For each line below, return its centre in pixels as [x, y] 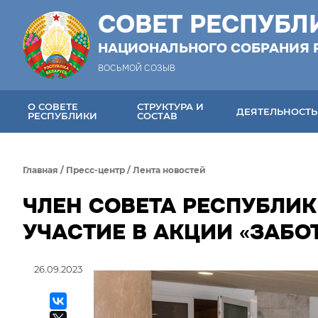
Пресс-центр [95, 170]
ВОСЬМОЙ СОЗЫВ [137, 68]
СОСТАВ [158, 116]
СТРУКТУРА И [171, 106]
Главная [40, 170]
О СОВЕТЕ [53, 106]
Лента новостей [169, 170]
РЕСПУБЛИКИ [62, 116]
